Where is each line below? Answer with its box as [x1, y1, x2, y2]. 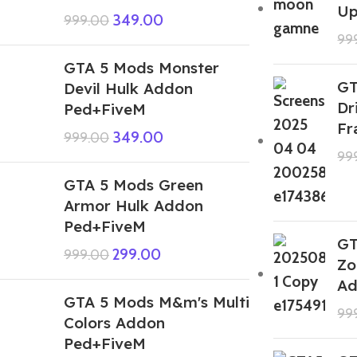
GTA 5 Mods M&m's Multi [64, 292, 249, 312]
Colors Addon [64, 312, 165, 332]
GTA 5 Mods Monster [64, 57, 219, 77]
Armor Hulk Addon [64, 195, 203, 215]
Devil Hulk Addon [64, 78, 193, 98]
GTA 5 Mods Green [64, 175, 203, 194]
